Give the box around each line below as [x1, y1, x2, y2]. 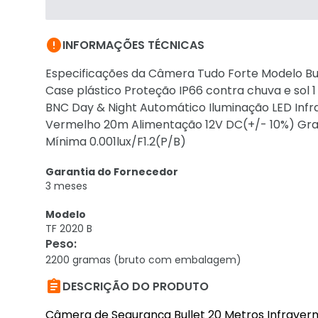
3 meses [45, 179, 87, 193]
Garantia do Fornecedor [45, 165, 178, 179]
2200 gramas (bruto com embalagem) [45, 253, 241, 267]
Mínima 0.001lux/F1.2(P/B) [45, 133, 186, 150]
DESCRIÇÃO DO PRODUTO [62, 278, 209, 295]
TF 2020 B [45, 221, 92, 236]
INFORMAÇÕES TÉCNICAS [62, 37, 204, 53]
